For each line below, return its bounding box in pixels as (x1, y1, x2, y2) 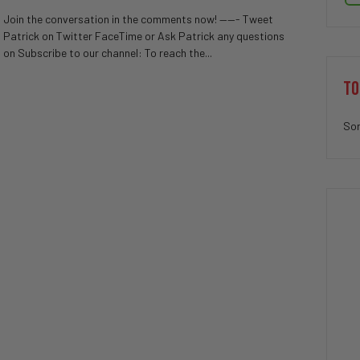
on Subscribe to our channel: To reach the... (3, 46, 212, 59)
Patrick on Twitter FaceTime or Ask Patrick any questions (3, 29, 284, 43)
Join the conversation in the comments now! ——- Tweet (3, 12, 273, 26)
